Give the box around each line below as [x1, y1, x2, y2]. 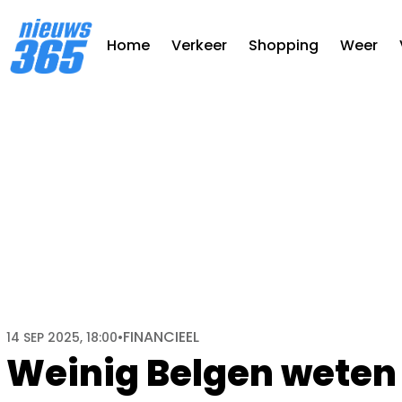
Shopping [249, 35, 319, 57]
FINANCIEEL [123, 327, 199, 347]
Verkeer [171, 35, 227, 57]
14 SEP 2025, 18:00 [6, 328, 118, 346]
